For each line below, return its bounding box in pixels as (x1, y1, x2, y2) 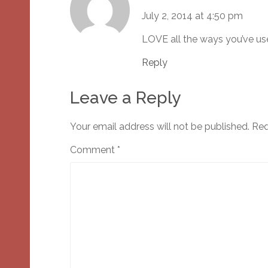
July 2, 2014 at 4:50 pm (142, 10, 243, 22)
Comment (70, 144, 117, 156)
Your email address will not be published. (70, 121, 249, 133)
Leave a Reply (70, 88, 181, 108)
